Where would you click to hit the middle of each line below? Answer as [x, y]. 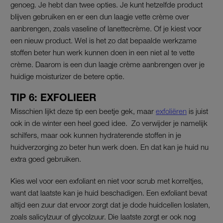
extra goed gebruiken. [46, 159]
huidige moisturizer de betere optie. [67, 76]
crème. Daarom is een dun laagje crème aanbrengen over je [108, 64]
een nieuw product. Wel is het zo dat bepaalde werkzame [104, 40]
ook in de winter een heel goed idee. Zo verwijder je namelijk [109, 123]
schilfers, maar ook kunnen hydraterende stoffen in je [96, 135]
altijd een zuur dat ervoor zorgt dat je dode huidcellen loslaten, [110, 204]
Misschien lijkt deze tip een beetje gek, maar [83, 111]
